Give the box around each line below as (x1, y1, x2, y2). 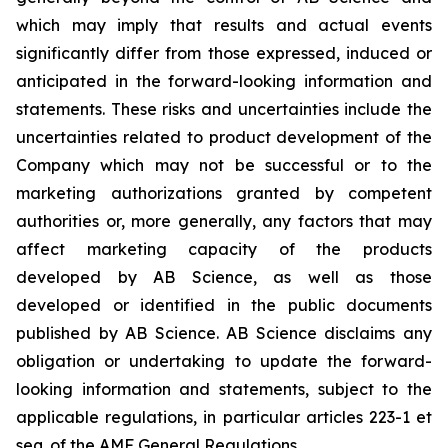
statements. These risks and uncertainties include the (16, 99, 432, 119)
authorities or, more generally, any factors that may (16, 211, 432, 231)
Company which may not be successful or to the (16, 155, 432, 175)
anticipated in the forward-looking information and (16, 71, 432, 91)
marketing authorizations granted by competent (16, 183, 432, 203)
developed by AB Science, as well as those (16, 267, 432, 287)
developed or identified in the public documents (16, 295, 432, 315)
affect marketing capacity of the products (16, 239, 432, 259)
